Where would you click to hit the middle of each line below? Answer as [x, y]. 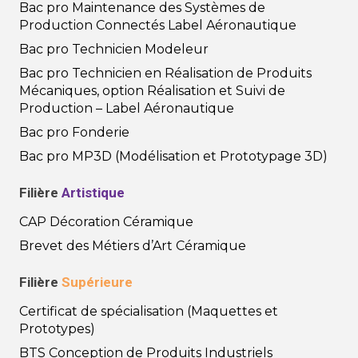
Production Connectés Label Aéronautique [158, 25]
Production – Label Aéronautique [127, 108]
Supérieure [97, 282]
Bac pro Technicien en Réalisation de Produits [165, 73]
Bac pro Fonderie [74, 132]
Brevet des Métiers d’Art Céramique [133, 245]
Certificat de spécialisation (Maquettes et [149, 311]
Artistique [93, 192]
